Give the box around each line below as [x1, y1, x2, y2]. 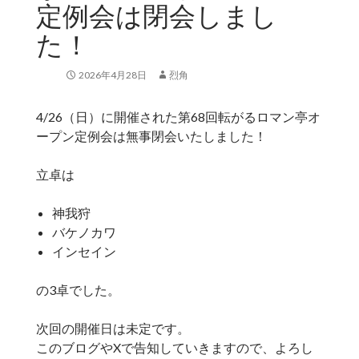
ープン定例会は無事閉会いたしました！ [35, 128, 267, 144]
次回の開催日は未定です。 [35, 321, 190, 337]
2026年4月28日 [78, 69, 147, 82]
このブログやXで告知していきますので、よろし [35, 340, 313, 356]
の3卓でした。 [35, 282, 120, 298]
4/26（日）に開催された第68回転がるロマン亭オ [35, 109, 321, 125]
